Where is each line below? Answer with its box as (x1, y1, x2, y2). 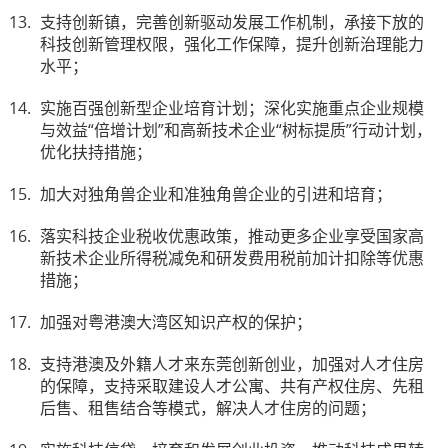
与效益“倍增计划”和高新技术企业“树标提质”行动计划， (40, 119, 432, 141)
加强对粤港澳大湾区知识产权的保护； (40, 311, 312, 333)
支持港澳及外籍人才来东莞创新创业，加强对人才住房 (40, 353, 424, 375)
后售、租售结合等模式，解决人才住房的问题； (40, 397, 376, 419)
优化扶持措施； (40, 141, 152, 163)
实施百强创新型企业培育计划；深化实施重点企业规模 (40, 97, 424, 119)
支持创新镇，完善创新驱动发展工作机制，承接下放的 (40, 11, 424, 33)
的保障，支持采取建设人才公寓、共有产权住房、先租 (40, 375, 424, 397)
